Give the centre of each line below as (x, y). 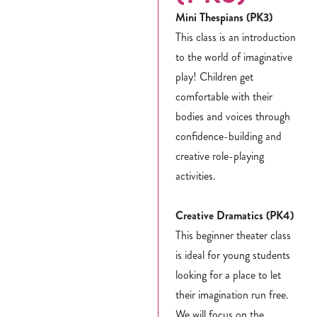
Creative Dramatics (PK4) (235, 215)
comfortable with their (224, 96)
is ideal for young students (233, 255)
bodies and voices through (233, 116)
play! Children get (215, 76)
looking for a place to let (229, 275)
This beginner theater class (234, 235)
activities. (196, 175)
